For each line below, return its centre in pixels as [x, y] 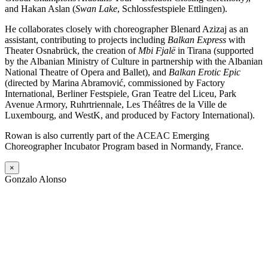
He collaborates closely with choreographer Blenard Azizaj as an [127, 29]
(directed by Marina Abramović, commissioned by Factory [115, 83]
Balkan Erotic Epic [205, 72]
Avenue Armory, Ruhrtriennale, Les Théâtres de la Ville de [116, 105]
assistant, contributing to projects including [86, 40]
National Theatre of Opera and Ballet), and [87, 72]
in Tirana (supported [214, 51]
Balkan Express [197, 40]
